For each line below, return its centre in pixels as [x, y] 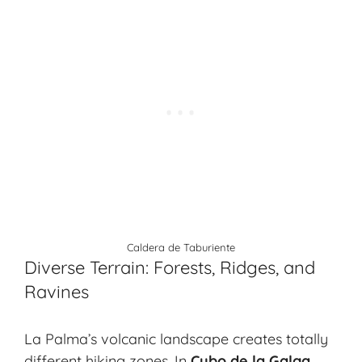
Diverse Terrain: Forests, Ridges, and [170, 268]
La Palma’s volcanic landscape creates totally [176, 339]
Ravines [57, 292]
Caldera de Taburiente [181, 248]
